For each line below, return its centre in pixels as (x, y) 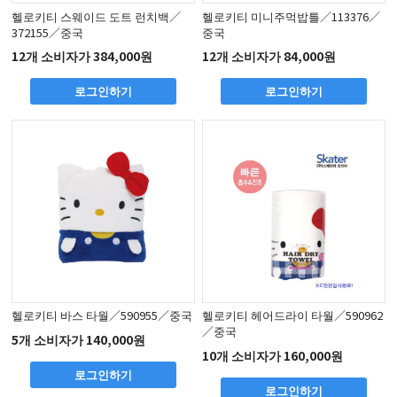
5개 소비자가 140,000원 (79, 339)
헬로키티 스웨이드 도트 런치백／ (97, 16)
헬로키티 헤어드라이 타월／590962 (293, 315)
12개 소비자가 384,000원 (82, 56)
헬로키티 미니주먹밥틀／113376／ (292, 16)
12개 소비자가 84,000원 (269, 56)
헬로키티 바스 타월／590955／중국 (102, 315)
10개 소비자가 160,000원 (273, 355)
